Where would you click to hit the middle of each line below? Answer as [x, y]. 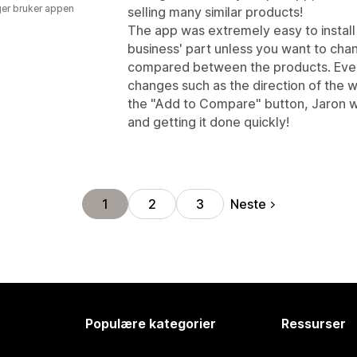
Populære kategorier [151, 324]
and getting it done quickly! [208, 122]
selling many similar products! [215, 12]
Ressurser [313, 324]
